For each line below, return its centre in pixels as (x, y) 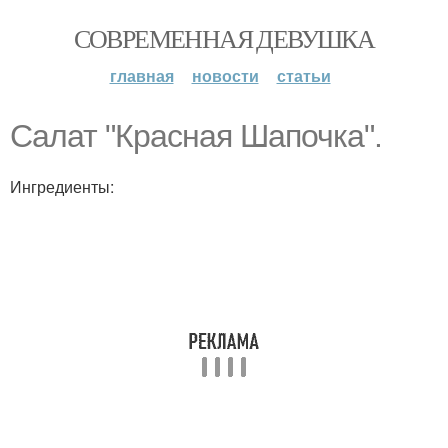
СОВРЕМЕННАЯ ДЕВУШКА (224, 38)
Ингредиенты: (62, 186)
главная (141, 75)
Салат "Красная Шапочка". (196, 136)
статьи (303, 75)
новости (225, 75)
